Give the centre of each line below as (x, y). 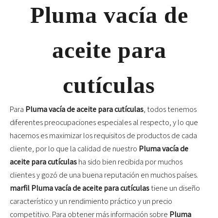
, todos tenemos (170, 109)
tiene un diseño (175, 188)
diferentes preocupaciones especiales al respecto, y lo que (104, 122)
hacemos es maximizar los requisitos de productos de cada (103, 136)
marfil (20, 188)
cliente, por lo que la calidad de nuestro (74, 149)
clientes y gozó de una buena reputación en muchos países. (104, 175)
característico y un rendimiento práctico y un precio (91, 201)
